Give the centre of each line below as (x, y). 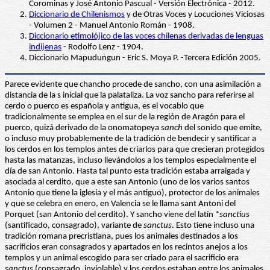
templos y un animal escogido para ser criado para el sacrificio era (122, 258)
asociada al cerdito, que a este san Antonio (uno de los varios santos (127, 182)
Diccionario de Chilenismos (77, 15)
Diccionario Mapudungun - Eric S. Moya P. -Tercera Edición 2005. (145, 58)
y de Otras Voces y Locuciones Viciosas (195, 15)
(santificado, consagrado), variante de (74, 225)
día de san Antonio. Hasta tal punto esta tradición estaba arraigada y (127, 171)
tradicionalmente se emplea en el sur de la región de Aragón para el (125, 117)
